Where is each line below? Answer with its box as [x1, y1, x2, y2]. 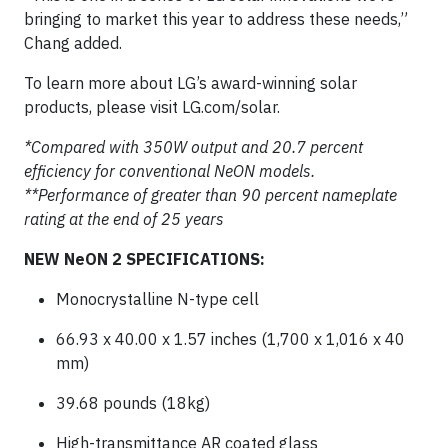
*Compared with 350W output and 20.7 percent [24, 136, 363, 157]
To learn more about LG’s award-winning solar [24, 72, 357, 93]
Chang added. [24, 32, 122, 53]
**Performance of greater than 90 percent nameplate [24, 184, 397, 205]
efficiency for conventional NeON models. [24, 160, 319, 181]
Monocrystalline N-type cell [56, 288, 263, 309]
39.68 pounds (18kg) [56, 392, 210, 413]
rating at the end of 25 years [24, 208, 224, 229]
